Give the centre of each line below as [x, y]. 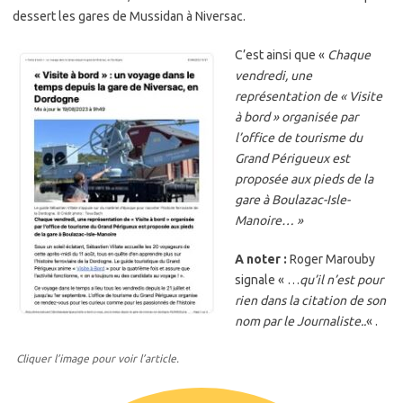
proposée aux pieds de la [304, 179]
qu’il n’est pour [341, 279]
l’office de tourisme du [299, 137]
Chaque [349, 54]
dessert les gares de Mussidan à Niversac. [129, 16]
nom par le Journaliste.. [300, 321]
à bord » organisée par [296, 116]
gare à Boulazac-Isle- [292, 199]
